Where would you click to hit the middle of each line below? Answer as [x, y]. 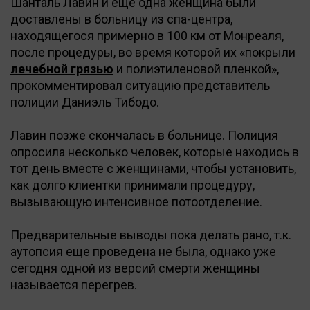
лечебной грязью [62, 69]
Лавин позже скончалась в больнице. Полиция [144, 135]
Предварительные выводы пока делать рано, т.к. [151, 235]
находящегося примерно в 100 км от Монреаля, [147, 35]
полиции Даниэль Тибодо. [85, 102]
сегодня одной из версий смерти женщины [135, 268]
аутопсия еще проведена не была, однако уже [143, 251]
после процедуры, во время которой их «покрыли [153, 52]
